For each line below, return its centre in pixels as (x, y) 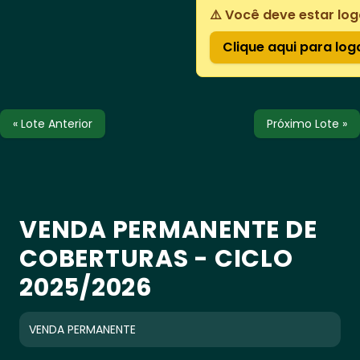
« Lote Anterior (53, 124)
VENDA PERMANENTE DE (168, 230)
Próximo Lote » (307, 124)
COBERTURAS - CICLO (156, 259)
